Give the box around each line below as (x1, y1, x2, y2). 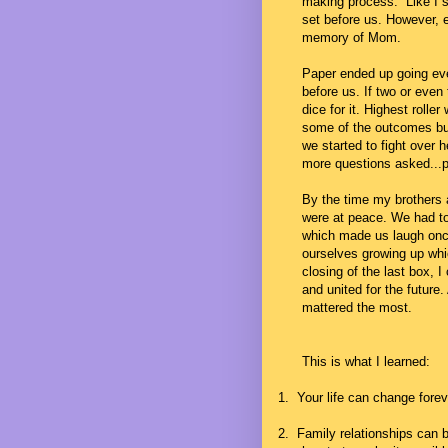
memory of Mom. (302, 29, 401, 45)
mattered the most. (302, 299, 412, 315)
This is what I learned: (302, 353, 430, 369)
